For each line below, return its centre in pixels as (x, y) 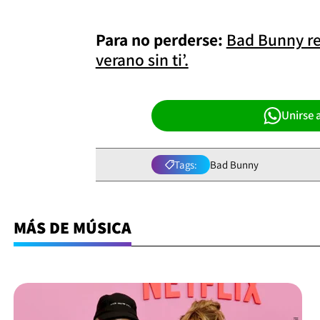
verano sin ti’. (142, 59)
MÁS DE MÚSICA (72, 228)
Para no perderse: (161, 39)
